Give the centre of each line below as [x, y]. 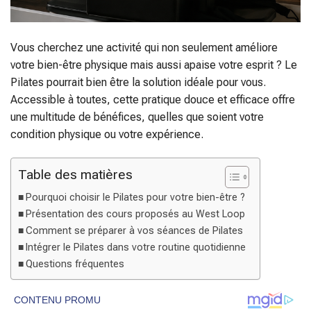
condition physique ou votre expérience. [107, 135]
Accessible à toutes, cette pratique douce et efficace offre [153, 100]
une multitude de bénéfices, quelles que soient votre [137, 117]
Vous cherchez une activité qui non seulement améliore [144, 48]
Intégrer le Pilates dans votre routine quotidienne [135, 248]
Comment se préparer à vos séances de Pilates [134, 231]
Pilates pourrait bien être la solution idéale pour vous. [138, 83]
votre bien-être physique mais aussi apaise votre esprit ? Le [154, 65]
